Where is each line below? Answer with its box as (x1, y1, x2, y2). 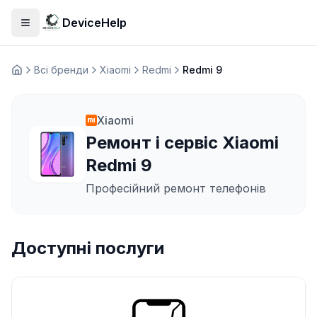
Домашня (11, 69, 57, 82)
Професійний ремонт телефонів (86, 181, 266, 195)
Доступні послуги (11, 238, 164, 258)
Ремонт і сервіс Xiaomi (86, 132, 279, 153)
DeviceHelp (62, 16, 127, 30)
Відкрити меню (24, 22, 103, 35)
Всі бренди (34, 64, 88, 76)
